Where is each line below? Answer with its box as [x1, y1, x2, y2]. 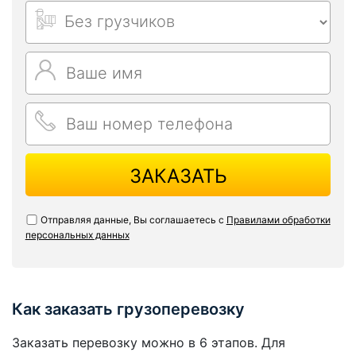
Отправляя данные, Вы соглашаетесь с [40, 213, 226, 226]
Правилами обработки [226, 213, 331, 226]
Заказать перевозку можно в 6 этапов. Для [12, 335, 285, 351]
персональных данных [25, 228, 130, 241]
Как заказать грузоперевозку [12, 300, 245, 319]
